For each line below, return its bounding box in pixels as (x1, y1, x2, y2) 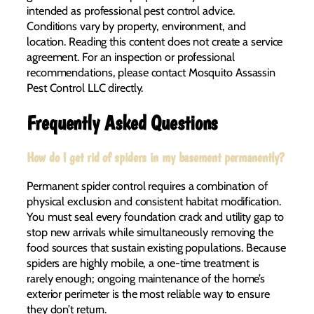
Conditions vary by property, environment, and (27, 18, 246, 33)
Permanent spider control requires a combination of (27, 178, 268, 193)
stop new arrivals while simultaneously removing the (27, 224, 273, 239)
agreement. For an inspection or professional (27, 49, 235, 64)
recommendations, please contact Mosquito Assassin (27, 64, 276, 79)
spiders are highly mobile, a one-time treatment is (27, 255, 259, 270)
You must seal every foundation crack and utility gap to (27, 209, 284, 224)
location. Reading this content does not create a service (27, 34, 283, 48)
